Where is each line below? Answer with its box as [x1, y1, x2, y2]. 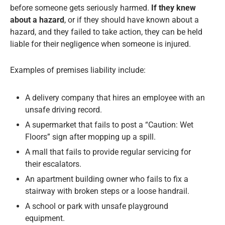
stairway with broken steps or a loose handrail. [25, 186, 189, 196]
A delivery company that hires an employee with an [25, 93, 205, 103]
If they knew [151, 3, 196, 13]
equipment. [25, 213, 65, 223]
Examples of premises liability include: [10, 65, 146, 75]
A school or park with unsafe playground [25, 201, 168, 211]
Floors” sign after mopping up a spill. [25, 132, 156, 142]
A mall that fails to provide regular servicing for [25, 147, 191, 157]
